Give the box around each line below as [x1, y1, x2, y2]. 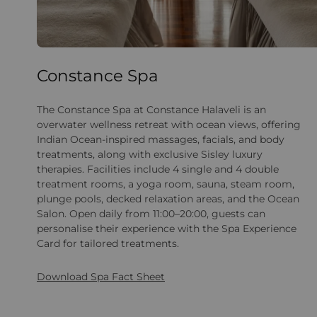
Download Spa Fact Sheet [37, 270, 165, 283]
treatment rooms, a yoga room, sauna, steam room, [37, 177, 294, 190]
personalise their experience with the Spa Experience [37, 221, 296, 235]
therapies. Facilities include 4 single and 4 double [37, 162, 279, 175]
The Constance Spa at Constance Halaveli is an [37, 103, 266, 116]
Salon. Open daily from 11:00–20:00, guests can [37, 207, 265, 220]
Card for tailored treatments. [37, 236, 179, 250]
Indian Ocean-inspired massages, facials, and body [37, 132, 284, 146]
